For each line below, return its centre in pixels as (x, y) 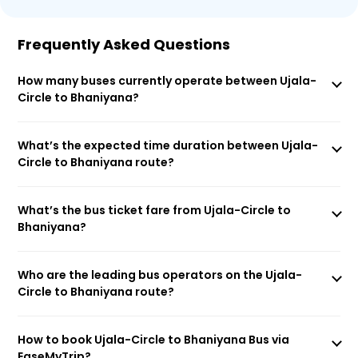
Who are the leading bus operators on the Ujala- (160, 275)
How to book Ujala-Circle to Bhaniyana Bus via (154, 340)
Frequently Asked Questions (124, 44)
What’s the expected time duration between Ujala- (168, 145)
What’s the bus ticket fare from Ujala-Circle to (155, 210)
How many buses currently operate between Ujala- (167, 81)
